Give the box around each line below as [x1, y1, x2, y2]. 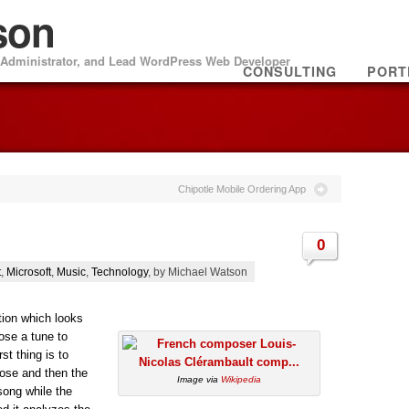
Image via [177, 374, 221, 385]
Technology [91, 265, 148, 278]
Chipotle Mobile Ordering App [178, 183, 306, 194]
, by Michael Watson [148, 265, 247, 278]
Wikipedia [221, 374, 261, 385]
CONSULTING [243, 62, 337, 80]
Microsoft [6, 265, 51, 278]
